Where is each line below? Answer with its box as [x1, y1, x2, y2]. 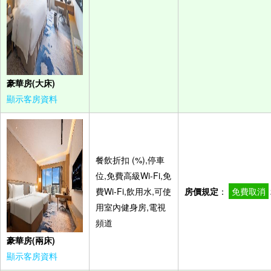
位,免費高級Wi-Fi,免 [96, 169, 171, 181]
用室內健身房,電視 [96, 201, 166, 213]
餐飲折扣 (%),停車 [96, 154, 165, 166]
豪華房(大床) [7, 76, 55, 89]
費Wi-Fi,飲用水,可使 [96, 185, 171, 197]
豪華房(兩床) [7, 234, 55, 247]
